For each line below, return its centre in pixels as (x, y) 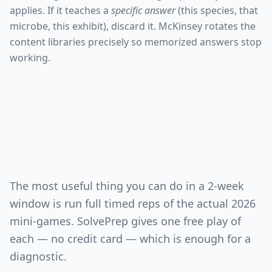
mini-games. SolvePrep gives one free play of (125, 221)
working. (30, 58)
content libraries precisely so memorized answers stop (136, 42)
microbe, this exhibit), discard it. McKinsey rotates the (133, 26)
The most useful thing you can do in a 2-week (127, 186)
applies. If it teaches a (60, 10)
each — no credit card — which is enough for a (130, 239)
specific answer (143, 10)
